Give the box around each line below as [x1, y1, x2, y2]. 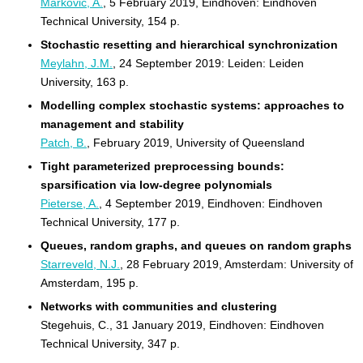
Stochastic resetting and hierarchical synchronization [41, 38, 338, 51]
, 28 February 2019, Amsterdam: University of [120, 258, 353, 271]
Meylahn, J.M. [41, 57, 113, 70]
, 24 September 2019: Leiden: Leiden [113, 57, 304, 70]
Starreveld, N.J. [41, 258, 120, 271]
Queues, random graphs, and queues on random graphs [41, 239, 352, 252]
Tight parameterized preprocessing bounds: [41, 160, 284, 173]
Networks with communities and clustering [41, 300, 277, 313]
